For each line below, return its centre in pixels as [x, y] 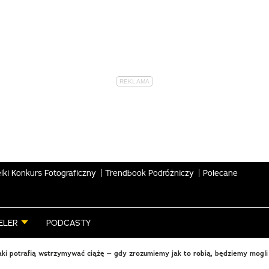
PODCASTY [68, 223]
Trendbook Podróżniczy [150, 173]
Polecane [220, 173]
